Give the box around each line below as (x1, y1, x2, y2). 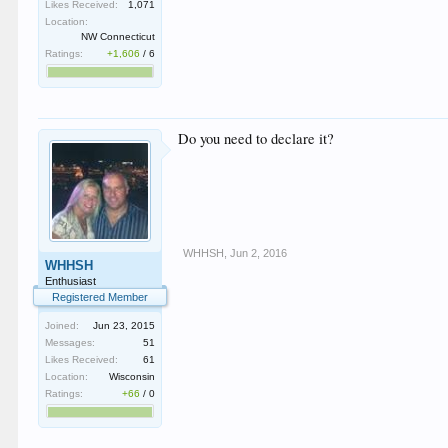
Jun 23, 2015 (93, 320, 156, 331)
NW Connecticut (81, 31, 156, 42)
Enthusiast (45, 275, 97, 287)
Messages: (45, 337, 96, 348)
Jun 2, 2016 (230, 247, 288, 259)
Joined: (45, 320, 80, 331)
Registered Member (52, 291, 149, 303)
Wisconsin (109, 371, 156, 382)
